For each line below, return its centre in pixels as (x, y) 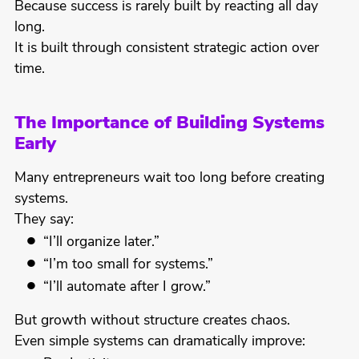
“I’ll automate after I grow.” (127, 288)
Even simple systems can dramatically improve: (159, 342)
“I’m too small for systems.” (129, 265)
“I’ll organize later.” (102, 243)
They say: (44, 220)
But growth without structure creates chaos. (152, 321)
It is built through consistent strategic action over (166, 49)
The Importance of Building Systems (169, 124)
